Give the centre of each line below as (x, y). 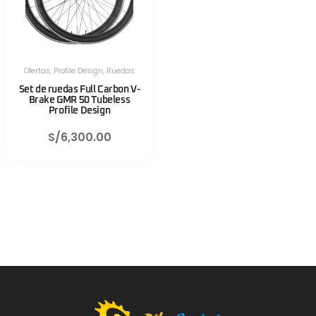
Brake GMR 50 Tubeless (79, 101)
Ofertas (37, 71)
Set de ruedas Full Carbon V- (79, 90)
